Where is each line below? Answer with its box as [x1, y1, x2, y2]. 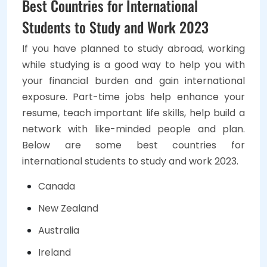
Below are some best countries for [22, 138, 245, 153]
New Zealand [38, 201, 98, 216]
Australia [38, 223, 79, 238]
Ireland [38, 246, 71, 260]
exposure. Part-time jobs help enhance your [22, 90, 245, 104]
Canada [38, 179, 75, 194]
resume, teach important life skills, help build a [22, 106, 245, 120]
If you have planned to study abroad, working [22, 42, 245, 56]
